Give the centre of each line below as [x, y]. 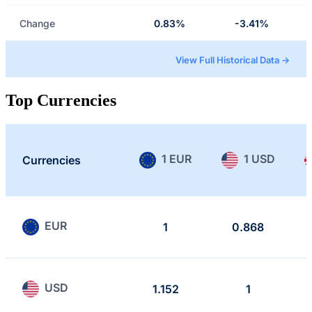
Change [37, 23]
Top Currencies [61, 100]
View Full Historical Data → [233, 60]
